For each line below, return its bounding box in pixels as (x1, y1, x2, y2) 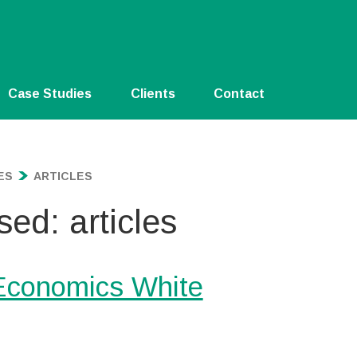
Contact (213, 87, 265, 100)
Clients (130, 87, 175, 100)
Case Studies (8, 87, 92, 100)
